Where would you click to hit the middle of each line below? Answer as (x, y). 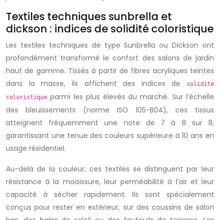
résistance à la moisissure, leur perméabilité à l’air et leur (110, 182)
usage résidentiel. (36, 148)
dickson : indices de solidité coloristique (110, 29)
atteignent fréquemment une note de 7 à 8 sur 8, (110, 123)
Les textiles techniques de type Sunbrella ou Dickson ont (110, 45)
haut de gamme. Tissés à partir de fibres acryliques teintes (110, 71)
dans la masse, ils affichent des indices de (96, 83)
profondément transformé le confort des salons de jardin (110, 58)
